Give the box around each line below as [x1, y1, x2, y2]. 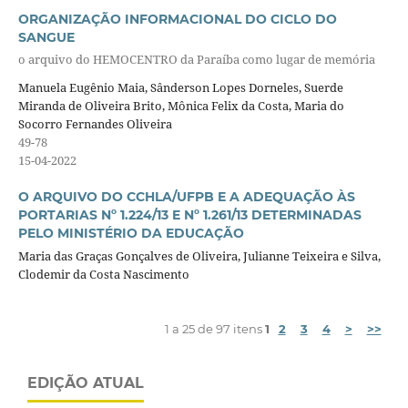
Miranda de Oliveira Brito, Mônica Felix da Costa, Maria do [17, 97, 344, 114]
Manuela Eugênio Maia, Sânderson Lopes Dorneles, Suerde [17, 78, 343, 96]
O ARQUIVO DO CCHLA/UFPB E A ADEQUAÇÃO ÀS [17, 189, 355, 205]
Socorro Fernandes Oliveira [17, 115, 172, 132]
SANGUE [17, 29, 75, 46]
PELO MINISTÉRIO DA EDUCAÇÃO [17, 225, 244, 241]
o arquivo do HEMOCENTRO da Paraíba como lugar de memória [17, 50, 375, 67]
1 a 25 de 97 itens [165, 321, 266, 336]
